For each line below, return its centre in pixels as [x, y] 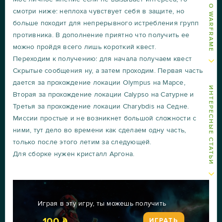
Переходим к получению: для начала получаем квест [102, 58]
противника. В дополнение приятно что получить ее [101, 35]
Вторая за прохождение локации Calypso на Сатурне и [104, 94]
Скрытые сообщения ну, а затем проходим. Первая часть [108, 70]
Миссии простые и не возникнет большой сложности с [105, 118]
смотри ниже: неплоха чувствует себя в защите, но [99, 11]
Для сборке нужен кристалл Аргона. [74, 154]
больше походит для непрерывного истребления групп [106, 23]
